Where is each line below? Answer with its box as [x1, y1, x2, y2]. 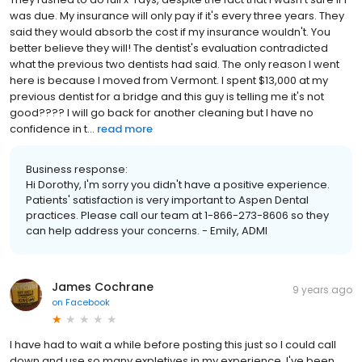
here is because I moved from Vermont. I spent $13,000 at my [10, 72, 328, 88]
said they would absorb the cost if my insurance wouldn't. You [10, 23, 330, 40]
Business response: [26, 161, 128, 177]
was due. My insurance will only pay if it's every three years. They [10, 7, 344, 23]
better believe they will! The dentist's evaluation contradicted [10, 40, 328, 56]
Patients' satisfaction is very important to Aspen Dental [26, 192, 309, 208]
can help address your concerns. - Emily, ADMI [26, 222, 267, 238]
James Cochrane [52, 278, 154, 295]
